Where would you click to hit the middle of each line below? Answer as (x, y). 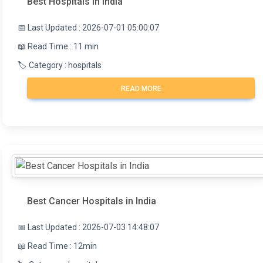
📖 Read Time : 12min (57, 246)
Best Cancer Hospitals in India (92, 201)
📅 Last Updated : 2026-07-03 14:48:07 (88, 227)
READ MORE (141, 89)
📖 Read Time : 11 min (58, 47)
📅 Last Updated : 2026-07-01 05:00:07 (88, 28)
